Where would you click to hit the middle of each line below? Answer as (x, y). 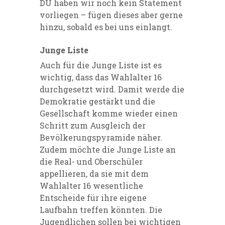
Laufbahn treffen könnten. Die (101, 209)
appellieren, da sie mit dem (94, 173)
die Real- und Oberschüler (91, 161)
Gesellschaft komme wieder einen (109, 113)
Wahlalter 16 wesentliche (91, 185)
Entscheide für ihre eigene (93, 197)
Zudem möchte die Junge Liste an (108, 149)
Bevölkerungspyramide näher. (101, 137)
